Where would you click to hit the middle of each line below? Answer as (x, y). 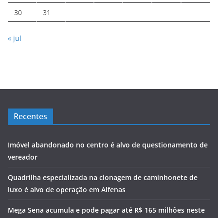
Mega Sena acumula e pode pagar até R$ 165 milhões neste (106, 210)
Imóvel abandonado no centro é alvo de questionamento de (108, 145)
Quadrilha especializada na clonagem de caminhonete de (103, 177)
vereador (23, 157)
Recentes (30, 116)
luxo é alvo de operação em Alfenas (67, 190)
